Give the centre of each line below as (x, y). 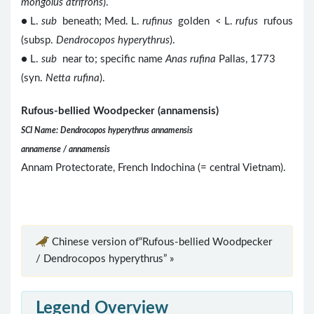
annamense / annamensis (66, 149)
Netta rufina (73, 78)
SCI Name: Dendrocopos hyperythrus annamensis (107, 130)
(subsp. (39, 40)
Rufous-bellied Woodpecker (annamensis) (120, 111)
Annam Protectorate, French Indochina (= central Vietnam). (153, 168)
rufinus (157, 21)
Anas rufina (191, 59)
